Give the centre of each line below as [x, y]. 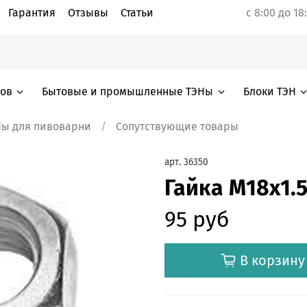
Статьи [137, 12]
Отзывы [88, 12]
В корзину [272, 260]
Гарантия [32, 12]
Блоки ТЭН [269, 91]
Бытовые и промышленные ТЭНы [128, 91]
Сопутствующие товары [177, 126]
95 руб [197, 219]
